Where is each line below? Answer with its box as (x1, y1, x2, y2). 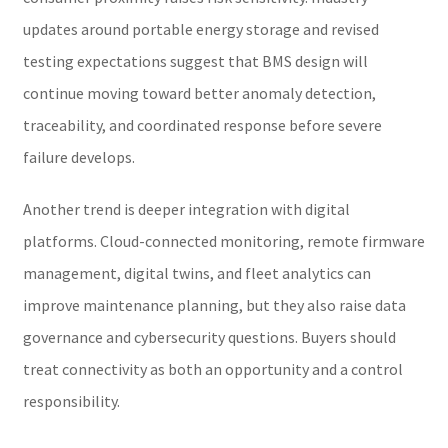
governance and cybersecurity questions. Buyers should (22, 326, 396, 347)
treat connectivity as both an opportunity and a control (22, 358, 403, 379)
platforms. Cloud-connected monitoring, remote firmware (22, 230, 425, 251)
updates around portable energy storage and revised (22, 18, 379, 39)
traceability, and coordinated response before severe (22, 114, 382, 135)
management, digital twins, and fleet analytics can (22, 262, 371, 283)
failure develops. (22, 146, 135, 167)
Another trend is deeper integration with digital (22, 198, 350, 219)
